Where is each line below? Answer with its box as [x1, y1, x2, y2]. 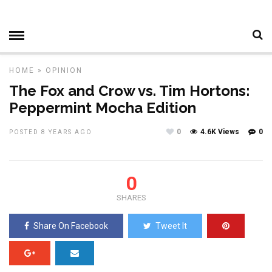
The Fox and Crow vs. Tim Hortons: [9, 82, 250, 100]
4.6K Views [200, 127, 239, 136]
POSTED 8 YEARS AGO [9, 129, 92, 135]
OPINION [46, 66, 83, 75]
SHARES [117, 193, 146, 202]
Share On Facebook [33, 221, 108, 231]
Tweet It [155, 221, 187, 231]
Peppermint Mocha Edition [9, 99, 196, 117]
